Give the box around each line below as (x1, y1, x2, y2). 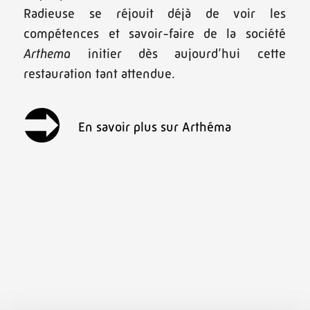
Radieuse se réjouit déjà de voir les (24, 5, 286, 21)
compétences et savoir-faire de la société (24, 25, 286, 41)
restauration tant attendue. (24, 65, 176, 81)
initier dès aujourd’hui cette (71, 45, 286, 61)
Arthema (24, 45, 71, 61)
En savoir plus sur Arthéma (78, 119, 232, 135)
